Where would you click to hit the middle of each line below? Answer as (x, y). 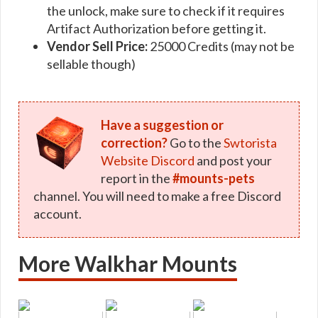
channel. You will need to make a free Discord (157, 196)
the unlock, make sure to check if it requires (166, 10)
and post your (233, 160)
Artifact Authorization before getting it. (157, 28)
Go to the (195, 142)
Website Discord (147, 160)
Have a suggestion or (162, 125)
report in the (136, 178)
